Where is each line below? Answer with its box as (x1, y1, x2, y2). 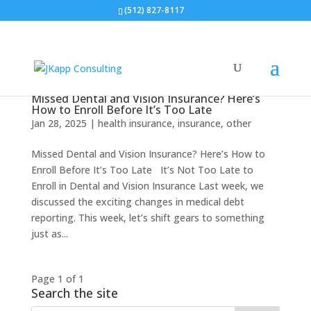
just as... (31, 227, 68, 240)
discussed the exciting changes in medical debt (31, 195, 244, 208)
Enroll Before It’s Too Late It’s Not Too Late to (31, 163, 253, 176)
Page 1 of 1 (31, 272, 84, 285)
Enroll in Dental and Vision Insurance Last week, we (31, 179, 264, 192)
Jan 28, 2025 (31, 117, 87, 130)
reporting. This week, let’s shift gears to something (31, 211, 264, 224)
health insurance (97, 117, 172, 130)
